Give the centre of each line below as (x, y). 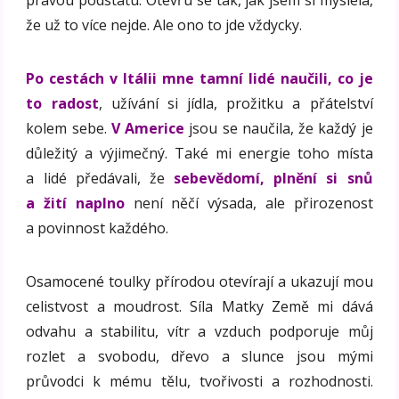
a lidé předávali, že (100, 178)
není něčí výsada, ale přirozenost (248, 203)
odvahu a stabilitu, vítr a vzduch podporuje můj (199, 331)
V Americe (148, 128)
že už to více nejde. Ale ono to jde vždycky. (164, 24)
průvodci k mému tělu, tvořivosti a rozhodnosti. (199, 381)
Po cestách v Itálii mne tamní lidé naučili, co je (199, 78)
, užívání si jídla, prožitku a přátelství (236, 103)
